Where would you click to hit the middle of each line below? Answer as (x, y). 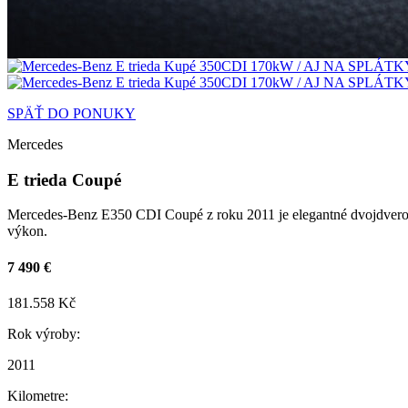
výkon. (27, 231)
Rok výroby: (44, 333)
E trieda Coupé (64, 179)
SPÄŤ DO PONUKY (71, 113)
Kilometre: (38, 395)
